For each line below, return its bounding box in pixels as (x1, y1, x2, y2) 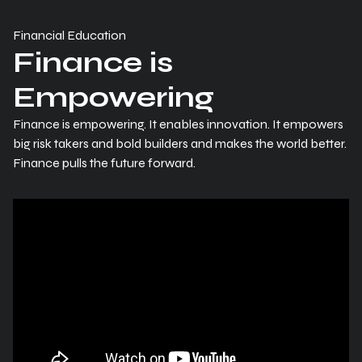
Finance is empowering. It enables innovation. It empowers (13, 116, 343, 132)
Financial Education (13, 27, 126, 43)
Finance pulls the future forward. (13, 155, 196, 170)
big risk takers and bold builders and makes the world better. (13, 136, 347, 151)
